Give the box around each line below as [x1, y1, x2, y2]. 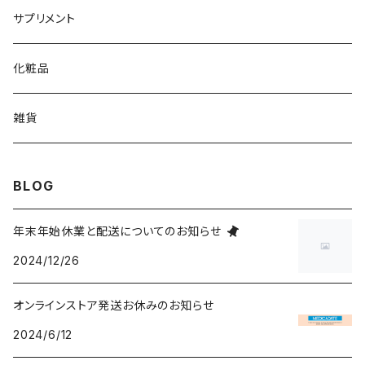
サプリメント [13, 11, 76, 25]
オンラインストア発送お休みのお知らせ [13, 298, 214, 312]
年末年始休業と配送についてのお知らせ [13, 224, 222, 238]
